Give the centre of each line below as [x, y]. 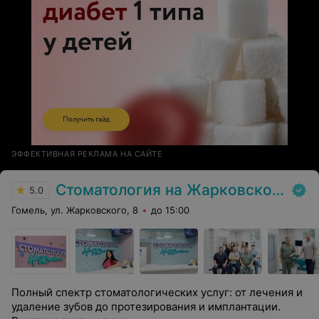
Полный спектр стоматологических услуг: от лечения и [157, 292]
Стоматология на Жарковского [164, 190]
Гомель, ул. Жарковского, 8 [75, 210]
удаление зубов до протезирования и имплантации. [146, 307]
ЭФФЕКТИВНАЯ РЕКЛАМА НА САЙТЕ [87, 154]
